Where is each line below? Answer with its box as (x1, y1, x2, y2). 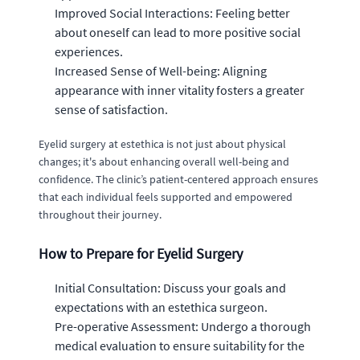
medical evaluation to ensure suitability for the (55, 337, 305, 354)
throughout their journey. (39, 207, 162, 222)
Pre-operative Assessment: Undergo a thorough (55, 317, 311, 334)
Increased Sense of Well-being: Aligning (55, 62, 267, 79)
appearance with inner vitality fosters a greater (55, 81, 305, 98)
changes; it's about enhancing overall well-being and (39, 153, 289, 169)
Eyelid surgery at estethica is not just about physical (39, 136, 286, 151)
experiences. (55, 43, 123, 59)
